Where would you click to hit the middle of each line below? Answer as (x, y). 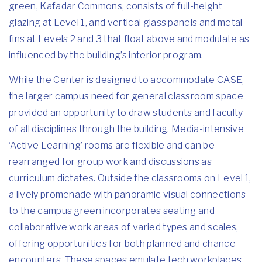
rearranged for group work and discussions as (111, 162)
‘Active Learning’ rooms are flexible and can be (112, 145)
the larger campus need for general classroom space (126, 96)
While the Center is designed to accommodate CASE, (127, 80)
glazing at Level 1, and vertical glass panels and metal (126, 23)
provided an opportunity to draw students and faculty (126, 113)
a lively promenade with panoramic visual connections (127, 194)
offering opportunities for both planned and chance (123, 244)
